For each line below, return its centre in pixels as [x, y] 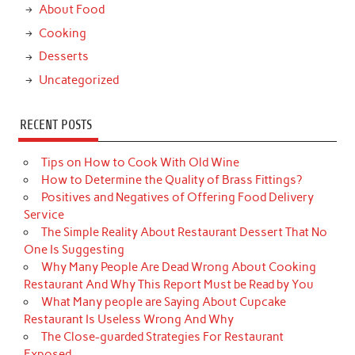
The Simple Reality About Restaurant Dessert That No [184, 232]
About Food [71, 10]
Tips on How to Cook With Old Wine [140, 162]
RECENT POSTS [55, 125]
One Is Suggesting [74, 249]
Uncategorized [78, 80]
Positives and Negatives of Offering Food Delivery [177, 197]
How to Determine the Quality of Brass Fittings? [171, 179]
